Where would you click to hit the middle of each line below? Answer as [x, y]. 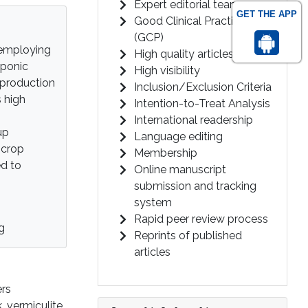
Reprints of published [188, 235]
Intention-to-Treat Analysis [202, 103]
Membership [166, 153]
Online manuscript [180, 169]
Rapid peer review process [201, 219]
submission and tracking [195, 186]
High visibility [167, 70]
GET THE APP [267, 14]
